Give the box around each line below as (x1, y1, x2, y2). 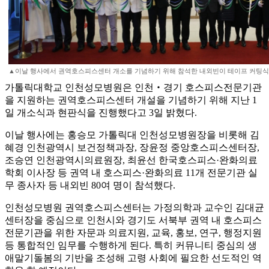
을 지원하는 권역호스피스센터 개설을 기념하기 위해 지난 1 (5, 95, 257, 106)
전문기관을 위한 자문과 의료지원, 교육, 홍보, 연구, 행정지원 (5, 228, 262, 238)
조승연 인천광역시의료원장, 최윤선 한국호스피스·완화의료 (5, 155, 258, 166)
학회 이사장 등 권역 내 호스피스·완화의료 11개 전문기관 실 (5, 168, 258, 178)
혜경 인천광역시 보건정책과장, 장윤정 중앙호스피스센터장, (5, 142, 259, 153)
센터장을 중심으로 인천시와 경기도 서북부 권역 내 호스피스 (5, 215, 262, 226)
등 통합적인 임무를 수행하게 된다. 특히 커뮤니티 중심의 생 (5, 240, 257, 251)
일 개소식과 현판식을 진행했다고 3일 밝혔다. (5, 107, 197, 118)
